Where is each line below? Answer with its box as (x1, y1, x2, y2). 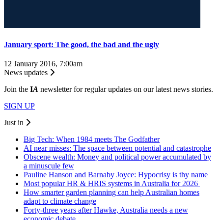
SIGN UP (4, 102, 35, 110)
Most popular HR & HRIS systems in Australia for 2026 (24, 179, 200, 188)
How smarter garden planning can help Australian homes (24, 188, 199, 197)
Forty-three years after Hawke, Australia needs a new (24, 206, 188, 215)
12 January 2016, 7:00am (4, 59, 82, 68)
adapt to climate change (24, 197, 96, 206)
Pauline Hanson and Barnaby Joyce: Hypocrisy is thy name (24, 170, 208, 179)
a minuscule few (24, 162, 74, 170)
